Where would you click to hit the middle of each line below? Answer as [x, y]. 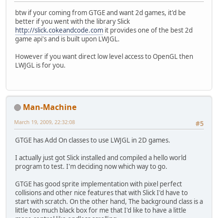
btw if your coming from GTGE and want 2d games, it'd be [100, 13]
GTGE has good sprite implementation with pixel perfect [99, 184]
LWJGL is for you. [40, 65]
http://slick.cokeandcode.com [59, 30]
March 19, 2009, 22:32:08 [45, 122]
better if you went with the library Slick [73, 22]
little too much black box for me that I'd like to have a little [101, 210]
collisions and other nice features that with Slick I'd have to [101, 193]
